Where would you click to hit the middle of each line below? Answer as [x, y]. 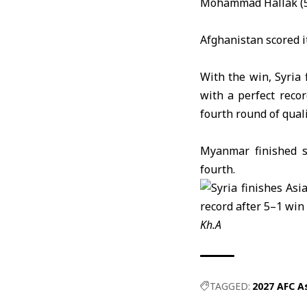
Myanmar [225, 151]
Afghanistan [232, 40]
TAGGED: [230, 286]
